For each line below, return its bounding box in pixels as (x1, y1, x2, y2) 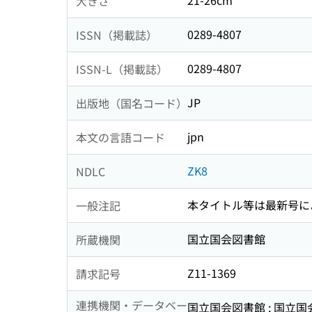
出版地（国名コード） (76, 94, 187, 111)
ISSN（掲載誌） (76, 26, 157, 43)
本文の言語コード (76, 128, 165, 146)
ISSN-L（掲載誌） (76, 60, 168, 77)
